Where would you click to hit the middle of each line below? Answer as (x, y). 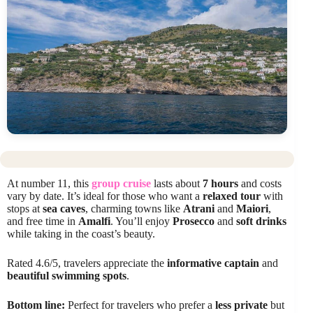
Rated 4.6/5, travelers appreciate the (87, 263)
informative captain (213, 263)
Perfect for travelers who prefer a (140, 305)
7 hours (220, 183)
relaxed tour (232, 196)
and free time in (43, 221)
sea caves (64, 208)
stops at (25, 208)
